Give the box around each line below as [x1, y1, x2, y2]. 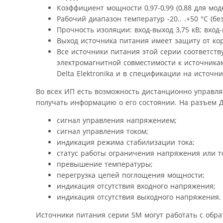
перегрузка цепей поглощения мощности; [57, 170, 205, 180]
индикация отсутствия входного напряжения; [57, 181, 216, 191]
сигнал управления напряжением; [57, 115, 177, 125]
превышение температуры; [57, 159, 153, 169]
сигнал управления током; [57, 126, 148, 136]
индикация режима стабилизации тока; [57, 137, 195, 147]
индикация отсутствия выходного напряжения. [57, 192, 221, 202]
